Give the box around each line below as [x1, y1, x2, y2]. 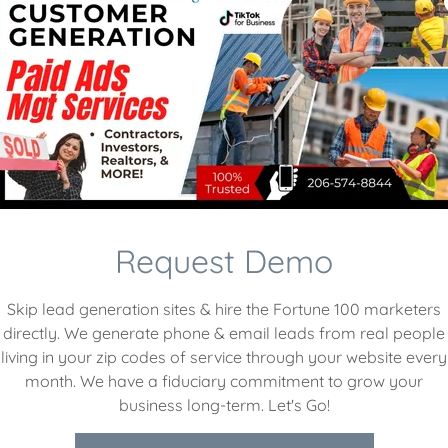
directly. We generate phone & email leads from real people [3, 323, 445, 343]
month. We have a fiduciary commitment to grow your [25, 371, 423, 391]
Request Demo [115, 241, 333, 281]
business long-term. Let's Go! [118, 395, 330, 415]
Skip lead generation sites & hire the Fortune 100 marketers [7, 299, 441, 319]
